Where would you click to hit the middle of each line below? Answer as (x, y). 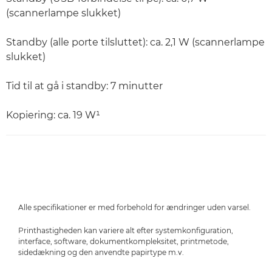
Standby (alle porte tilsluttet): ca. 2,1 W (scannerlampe (135, 42)
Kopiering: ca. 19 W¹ (53, 115)
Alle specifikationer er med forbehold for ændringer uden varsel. (134, 208)
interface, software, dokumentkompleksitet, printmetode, (124, 242)
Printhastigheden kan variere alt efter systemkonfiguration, (126, 231)
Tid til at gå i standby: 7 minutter (84, 86)
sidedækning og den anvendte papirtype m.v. (101, 253)
